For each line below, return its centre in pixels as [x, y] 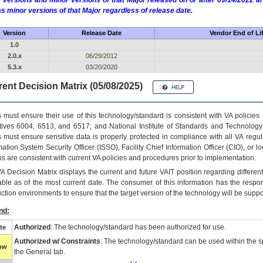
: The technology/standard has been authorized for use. [138, 227]
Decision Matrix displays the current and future [82, 172]
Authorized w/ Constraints [57, 241]
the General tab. [39, 252]
